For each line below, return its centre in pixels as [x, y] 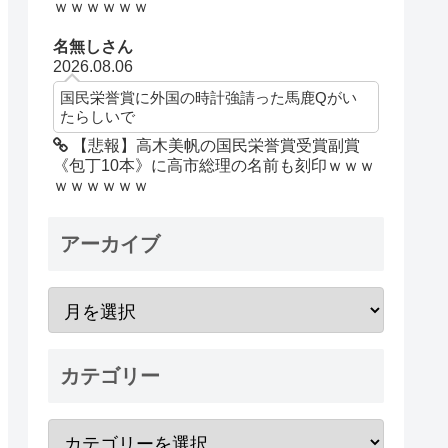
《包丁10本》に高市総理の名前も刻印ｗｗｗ [214, 165]
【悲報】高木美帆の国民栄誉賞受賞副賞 [214, 145]
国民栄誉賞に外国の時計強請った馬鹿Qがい [209, 97]
